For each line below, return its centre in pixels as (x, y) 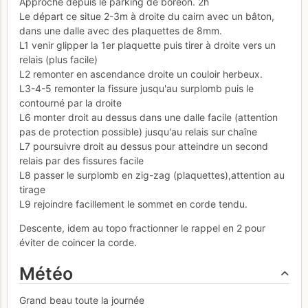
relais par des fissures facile (81, 161)
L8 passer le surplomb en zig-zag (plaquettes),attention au (152, 175)
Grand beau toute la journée (82, 300)
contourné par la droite (70, 103)
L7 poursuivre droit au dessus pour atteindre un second (144, 146)
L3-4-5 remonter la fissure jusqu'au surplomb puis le (136, 89)
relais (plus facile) (58, 60)
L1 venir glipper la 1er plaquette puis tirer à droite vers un (147, 45)
